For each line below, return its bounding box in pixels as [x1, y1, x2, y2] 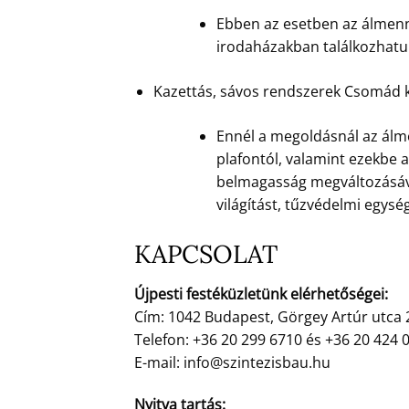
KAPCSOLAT [134, 238, 278, 270]
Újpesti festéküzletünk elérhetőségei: [134, 283, 388, 304]
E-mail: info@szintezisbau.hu [134, 351, 330, 372]
